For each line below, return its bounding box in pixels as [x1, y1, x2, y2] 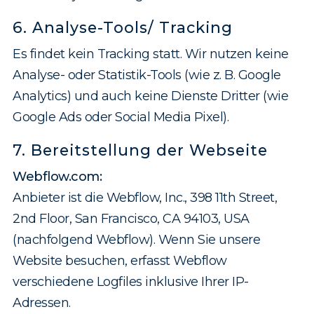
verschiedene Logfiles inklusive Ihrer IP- [13, 274, 249, 290]
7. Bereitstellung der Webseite [13, 141, 268, 160]
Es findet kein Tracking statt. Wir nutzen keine [13, 46, 289, 62]
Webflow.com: [13, 169, 102, 185]
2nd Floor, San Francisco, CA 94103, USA [13, 211, 250, 227]
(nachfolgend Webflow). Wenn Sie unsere [13, 232, 260, 248]
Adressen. [13, 295, 71, 311]
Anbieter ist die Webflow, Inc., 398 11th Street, [13, 190, 277, 206]
